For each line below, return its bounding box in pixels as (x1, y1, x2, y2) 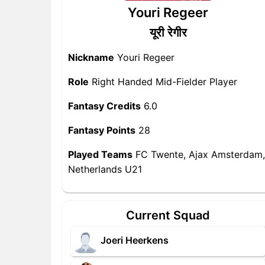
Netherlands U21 (68, 163, 142, 175)
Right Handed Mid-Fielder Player (89, 76, 237, 88)
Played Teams (68, 148, 132, 160)
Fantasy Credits (68, 100, 141, 112)
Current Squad (126, 208, 210, 222)
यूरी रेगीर (149, 25, 187, 40)
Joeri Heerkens (101, 234, 169, 247)
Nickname (68, 51, 114, 63)
